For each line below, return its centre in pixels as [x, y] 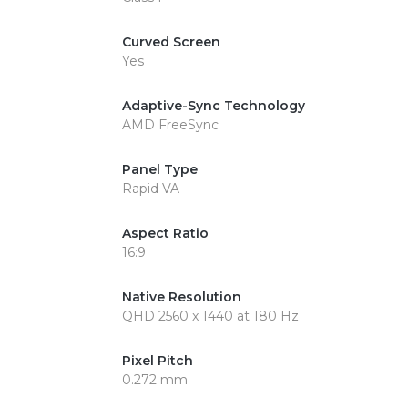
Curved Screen [171, 42]
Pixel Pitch [158, 361]
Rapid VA [151, 189]
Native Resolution [182, 297]
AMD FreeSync [170, 125]
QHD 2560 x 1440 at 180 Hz [210, 316]
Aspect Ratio [165, 233]
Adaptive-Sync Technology [214, 106]
